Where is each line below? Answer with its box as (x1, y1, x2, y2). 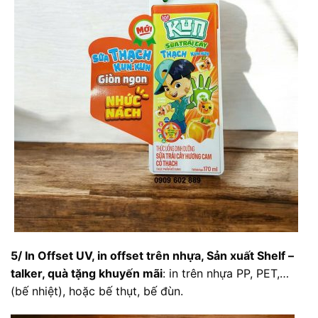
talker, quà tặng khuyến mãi (11, 265, 163, 280)
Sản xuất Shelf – (204, 248, 294, 263)
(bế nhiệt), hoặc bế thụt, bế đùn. (11, 283, 183, 298)
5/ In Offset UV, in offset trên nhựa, (11, 248, 204, 263)
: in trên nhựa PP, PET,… (163, 265, 289, 280)
